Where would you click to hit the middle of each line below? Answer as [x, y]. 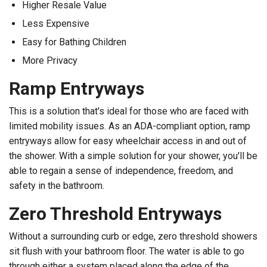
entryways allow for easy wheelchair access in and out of [128, 141]
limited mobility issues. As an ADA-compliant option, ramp [130, 126]
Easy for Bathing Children [74, 42]
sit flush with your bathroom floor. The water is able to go [127, 252]
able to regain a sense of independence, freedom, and [121, 171]
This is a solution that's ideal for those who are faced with [129, 111]
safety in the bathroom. [57, 186]
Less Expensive [56, 24]
